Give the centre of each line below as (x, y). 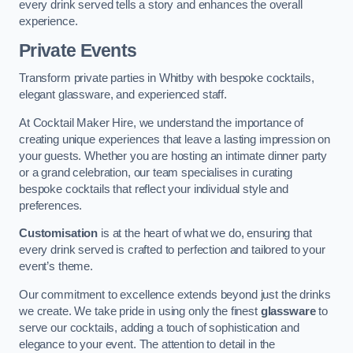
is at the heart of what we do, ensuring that (205, 234)
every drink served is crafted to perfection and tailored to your (172, 250)
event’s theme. (56, 267)
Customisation (59, 234)
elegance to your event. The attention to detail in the (147, 344)
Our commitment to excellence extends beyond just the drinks (175, 294)
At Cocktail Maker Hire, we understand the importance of (162, 123)
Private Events (78, 50)
